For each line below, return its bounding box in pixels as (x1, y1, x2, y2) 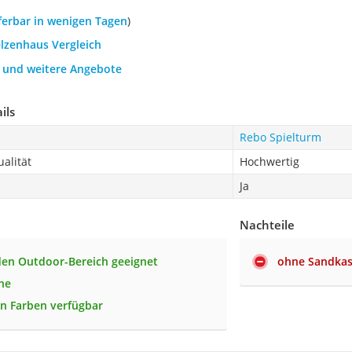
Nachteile (240, 216, 295, 233)
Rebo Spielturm (239, 129, 321, 145)
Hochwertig (239, 153, 299, 169)
